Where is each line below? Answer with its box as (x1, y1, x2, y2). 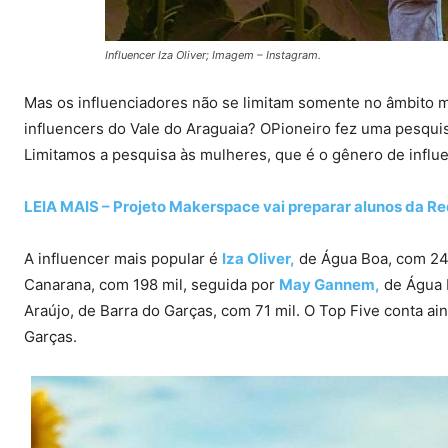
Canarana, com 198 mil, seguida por (24, 275, 279, 295)
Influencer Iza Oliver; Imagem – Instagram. (104, 48, 321, 63)
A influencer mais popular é (24, 249, 222, 269)
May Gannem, (279, 275, 380, 295)
